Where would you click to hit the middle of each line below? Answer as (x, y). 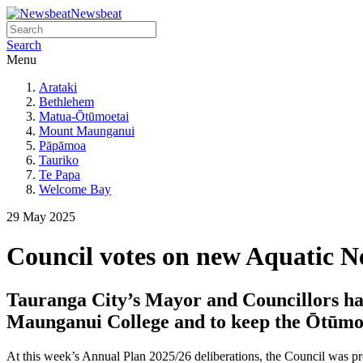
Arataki (58, 87)
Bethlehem (66, 102)
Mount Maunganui (87, 131)
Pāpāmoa (62, 145)
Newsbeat (96, 13)
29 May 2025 (41, 217)
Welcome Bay (75, 189)
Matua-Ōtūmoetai (84, 116)
